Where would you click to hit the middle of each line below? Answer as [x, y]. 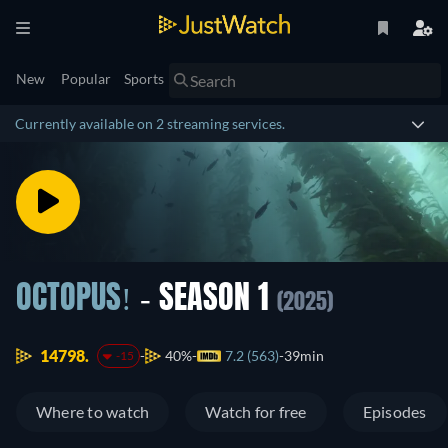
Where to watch [93, 412]
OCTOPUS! [74, 300]
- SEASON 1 [204, 300]
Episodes [394, 412]
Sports [144, 78]
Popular [86, 78]
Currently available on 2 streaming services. [150, 123]
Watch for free [256, 412]
